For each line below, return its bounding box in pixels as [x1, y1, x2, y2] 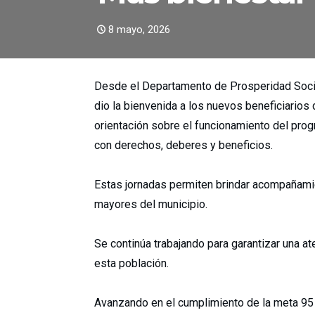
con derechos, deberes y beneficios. [94, 139, 273, 152]
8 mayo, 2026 [108, 23, 170, 36]
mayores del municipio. [94, 198, 207, 211]
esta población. [94, 257, 169, 270]
